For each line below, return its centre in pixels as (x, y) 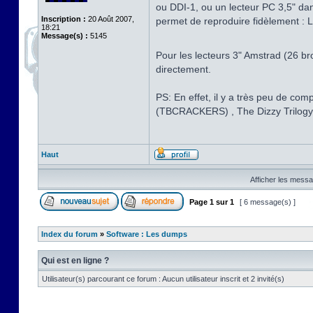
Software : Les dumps (147, 234)
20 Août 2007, (110, 19)
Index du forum (70, 234)
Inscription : (64, 19)
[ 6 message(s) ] (268, 202)
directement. (183, 69)
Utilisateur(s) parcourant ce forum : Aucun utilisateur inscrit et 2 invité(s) (163, 279)
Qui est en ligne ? (75, 261)
